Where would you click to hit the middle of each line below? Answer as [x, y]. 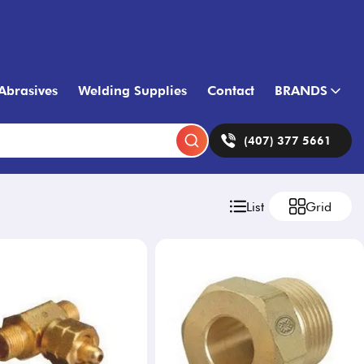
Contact [231, 91]
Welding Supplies [132, 91]
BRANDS [301, 91]
